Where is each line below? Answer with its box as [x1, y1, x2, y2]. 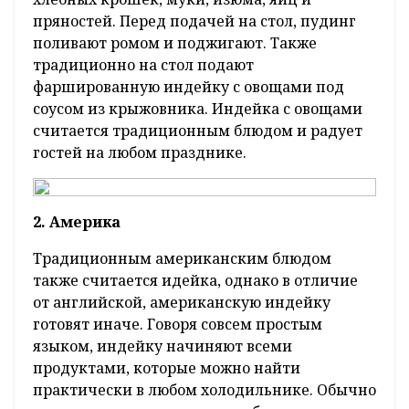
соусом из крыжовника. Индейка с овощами [33, 99, 362, 120]
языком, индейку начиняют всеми [33, 336, 292, 357]
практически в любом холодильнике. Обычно [33, 380, 376, 401]
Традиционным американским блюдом [33, 248, 331, 269]
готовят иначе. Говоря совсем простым [33, 314, 322, 335]
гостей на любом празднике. [33, 142, 246, 163]
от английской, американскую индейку [33, 292, 330, 313]
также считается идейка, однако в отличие [33, 270, 358, 291]
